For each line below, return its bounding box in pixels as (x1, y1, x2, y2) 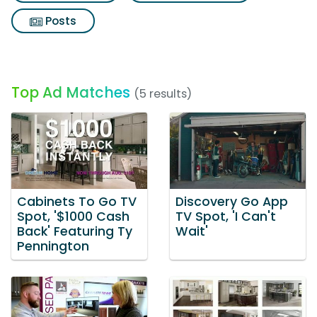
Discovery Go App (175, 192, 288, 210)
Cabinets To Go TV (17, 192, 137, 210)
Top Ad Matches (11, 82, 130, 103)
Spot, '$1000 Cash (17, 207, 129, 225)
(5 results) (134, 86, 192, 102)
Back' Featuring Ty (17, 222, 132, 240)
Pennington (17, 237, 89, 255)
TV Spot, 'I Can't (175, 207, 276, 225)
